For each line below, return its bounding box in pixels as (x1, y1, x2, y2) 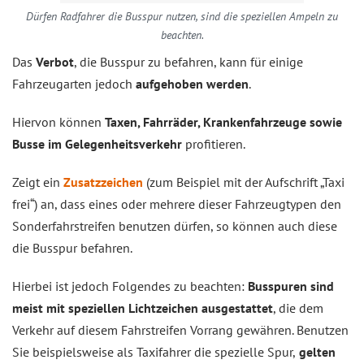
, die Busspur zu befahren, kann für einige (74, 54, 303, 70)
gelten (296, 344, 336, 360)
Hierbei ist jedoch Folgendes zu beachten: (12, 278, 248, 294)
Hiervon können (12, 114, 105, 130)
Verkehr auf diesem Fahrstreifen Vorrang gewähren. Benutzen (12, 322, 349, 338)
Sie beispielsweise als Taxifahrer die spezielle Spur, (12, 344, 296, 360)
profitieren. (182, 136, 245, 152)
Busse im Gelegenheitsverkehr (12, 136, 182, 152)
